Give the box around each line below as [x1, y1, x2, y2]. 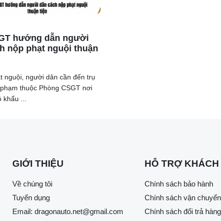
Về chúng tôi [12, 180, 52, 188]
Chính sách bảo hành [145, 180, 213, 188]
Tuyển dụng [12, 193, 50, 202]
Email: [12, 207, 35, 216]
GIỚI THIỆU [12, 158, 64, 169]
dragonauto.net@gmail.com [35, 207, 123, 216]
